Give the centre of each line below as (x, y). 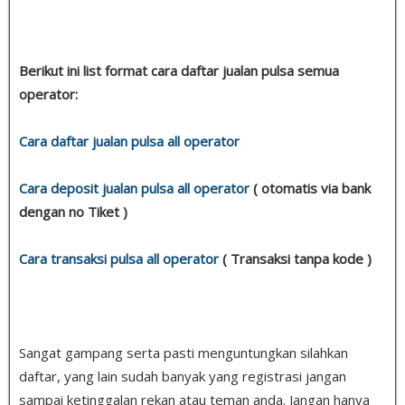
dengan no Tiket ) (73, 211)
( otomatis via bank (310, 188)
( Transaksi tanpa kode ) (295, 258)
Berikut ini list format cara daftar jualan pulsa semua (179, 70)
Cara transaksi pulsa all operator (119, 258)
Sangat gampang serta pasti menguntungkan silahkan (184, 352)
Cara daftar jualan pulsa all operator (129, 141)
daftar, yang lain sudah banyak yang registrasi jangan (183, 376)
